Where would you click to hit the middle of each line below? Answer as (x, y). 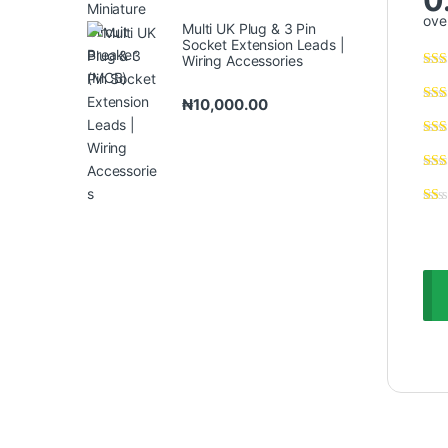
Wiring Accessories (242, 60)
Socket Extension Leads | (263, 44)
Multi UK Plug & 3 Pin (249, 28)
